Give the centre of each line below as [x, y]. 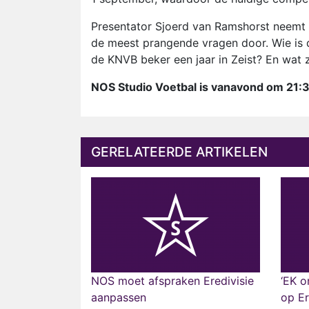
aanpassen [119, 297]
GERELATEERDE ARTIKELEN [179, 152]
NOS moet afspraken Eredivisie [172, 281]
